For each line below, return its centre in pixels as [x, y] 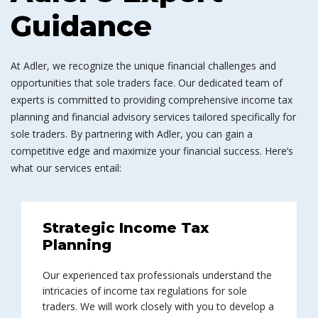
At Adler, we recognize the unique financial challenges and [143, 66]
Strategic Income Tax [126, 228]
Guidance [81, 26]
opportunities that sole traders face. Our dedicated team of [147, 83]
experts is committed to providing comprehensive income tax [152, 100]
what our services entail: [66, 168]
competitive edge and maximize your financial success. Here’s [152, 151]
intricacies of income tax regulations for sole [145, 291]
